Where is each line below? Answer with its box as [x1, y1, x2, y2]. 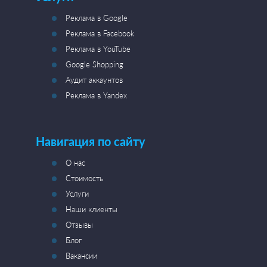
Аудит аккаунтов [66, 75, 123, 85]
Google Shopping [66, 60, 123, 69]
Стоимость [66, 173, 103, 183]
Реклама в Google [66, 13, 128, 23]
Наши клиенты [66, 204, 117, 214]
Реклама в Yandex [66, 91, 127, 100]
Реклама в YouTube [66, 44, 131, 54]
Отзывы [66, 220, 93, 229]
